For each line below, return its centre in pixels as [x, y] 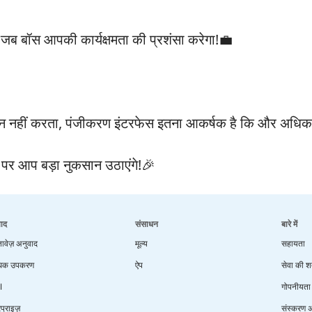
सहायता [293, 243]
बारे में [289, 224]
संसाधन [147, 224]
